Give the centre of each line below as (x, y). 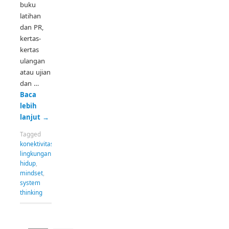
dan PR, (32, 27)
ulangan (32, 61)
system (30, 183)
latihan (30, 16)
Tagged (30, 134)
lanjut (31, 117)
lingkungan (36, 154)
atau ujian (35, 72)
